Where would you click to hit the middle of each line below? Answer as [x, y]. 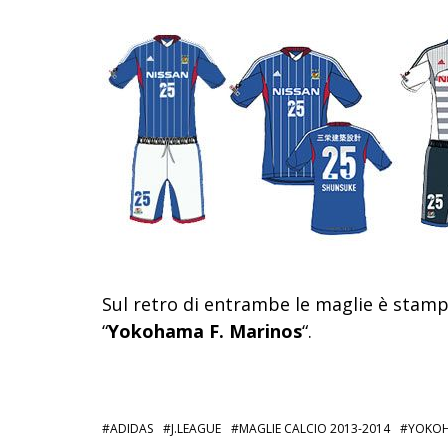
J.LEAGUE [196, 428]
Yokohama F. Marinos [205, 330]
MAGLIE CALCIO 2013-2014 [314, 428]
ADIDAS [131, 428]
